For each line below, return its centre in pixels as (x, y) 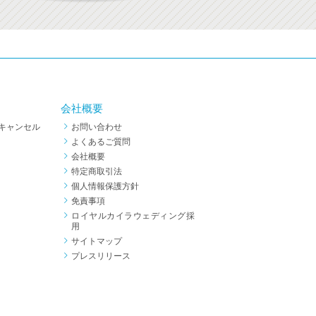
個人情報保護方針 (105, 186)
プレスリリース (101, 256)
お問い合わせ (97, 127)
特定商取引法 (97, 171)
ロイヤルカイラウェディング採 (133, 215)
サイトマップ (97, 241)
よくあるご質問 (101, 141)
